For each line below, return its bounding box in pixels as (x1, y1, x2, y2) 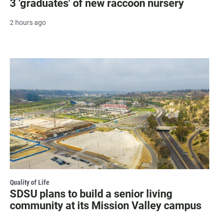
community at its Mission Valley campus (10, 199, 201, 212)
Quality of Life (10, 178, 49, 186)
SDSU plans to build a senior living (10, 187, 173, 200)
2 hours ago (10, 18, 46, 26)
